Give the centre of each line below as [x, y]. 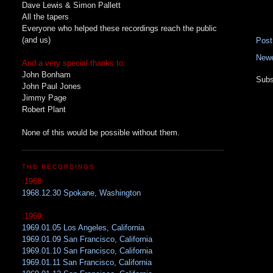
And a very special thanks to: [74, 63]
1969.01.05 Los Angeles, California [83, 228]
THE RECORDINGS [58, 166]
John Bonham [47, 74]
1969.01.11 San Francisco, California [87, 263]
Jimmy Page [44, 97]
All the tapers [46, 16]
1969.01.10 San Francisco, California [87, 251]
